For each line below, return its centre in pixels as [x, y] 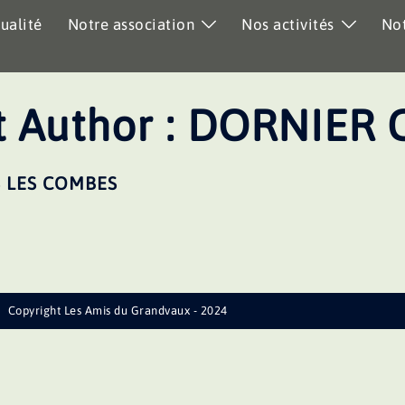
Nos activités [288, 24]
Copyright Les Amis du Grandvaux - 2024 [118, 311]
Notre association [131, 24]
